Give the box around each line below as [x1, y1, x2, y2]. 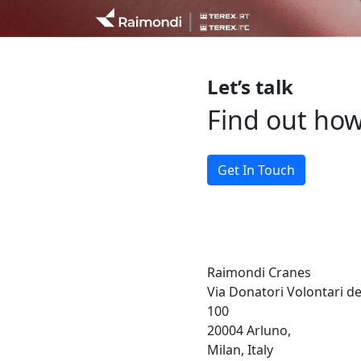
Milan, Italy [206, 341, 273, 359]
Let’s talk [206, 73, 293, 100]
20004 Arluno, [206, 322, 291, 339]
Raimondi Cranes [206, 263, 311, 281]
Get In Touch [217, 161, 295, 179]
